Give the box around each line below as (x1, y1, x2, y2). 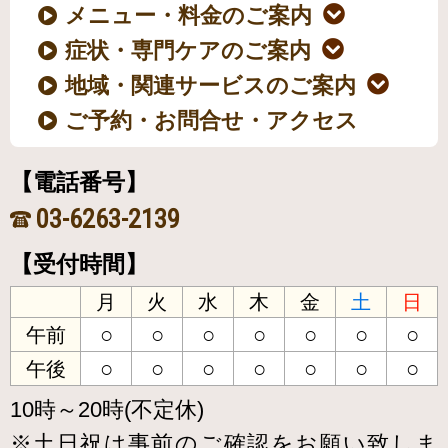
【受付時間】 (10, 250, 148, 277)
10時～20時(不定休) (10, 396, 204, 422)
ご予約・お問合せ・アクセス (65, 107, 359, 133)
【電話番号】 (10, 169, 148, 196)
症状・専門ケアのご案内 (65, 37, 312, 63)
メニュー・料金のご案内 (65, 2, 313, 28)
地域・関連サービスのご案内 (65, 72, 357, 98)
